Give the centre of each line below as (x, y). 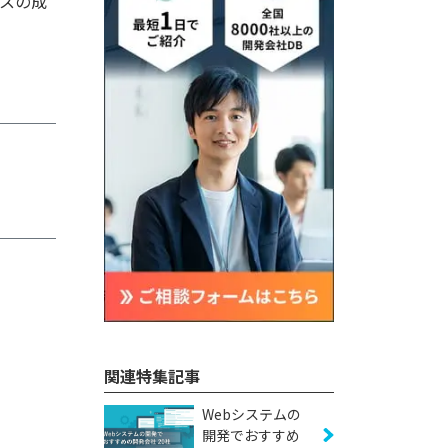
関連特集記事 (152, 376)
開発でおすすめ (251, 434)
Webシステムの (251, 413)
